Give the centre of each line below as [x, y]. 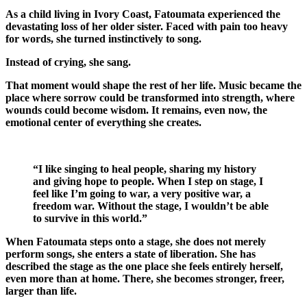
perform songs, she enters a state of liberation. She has [131, 254]
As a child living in [50, 14]
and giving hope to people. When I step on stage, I [148, 181]
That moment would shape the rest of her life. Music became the [153, 85]
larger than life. [41, 291]
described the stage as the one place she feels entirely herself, [144, 266]
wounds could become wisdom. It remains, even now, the [136, 110]
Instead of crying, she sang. [68, 62]
